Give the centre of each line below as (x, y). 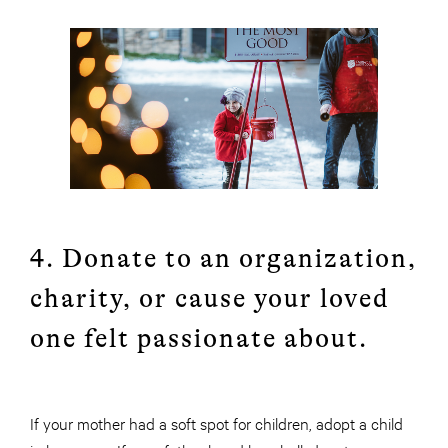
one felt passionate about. (202, 339)
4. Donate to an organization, (223, 259)
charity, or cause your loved (210, 299)
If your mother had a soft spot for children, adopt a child (216, 423)
